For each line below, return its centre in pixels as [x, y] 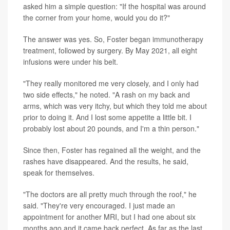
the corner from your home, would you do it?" [97, 18]
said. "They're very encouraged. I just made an [99, 206]
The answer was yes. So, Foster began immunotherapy [113, 39]
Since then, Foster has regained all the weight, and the [112, 150]
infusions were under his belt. [71, 62]
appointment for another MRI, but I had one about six [109, 217]
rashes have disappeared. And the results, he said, [106, 161]
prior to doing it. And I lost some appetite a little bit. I [107, 117]
